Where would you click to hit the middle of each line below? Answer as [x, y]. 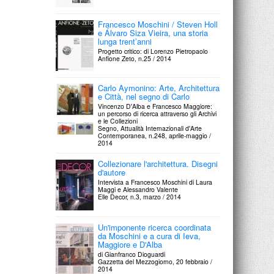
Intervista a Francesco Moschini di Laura [155, 182]
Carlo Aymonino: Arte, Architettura [159, 88]
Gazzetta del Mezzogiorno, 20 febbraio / [155, 262]
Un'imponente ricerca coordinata [155, 228]
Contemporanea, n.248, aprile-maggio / [155, 136]
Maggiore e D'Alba [130, 245]
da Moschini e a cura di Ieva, [150, 236]
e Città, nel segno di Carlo [144, 97]
